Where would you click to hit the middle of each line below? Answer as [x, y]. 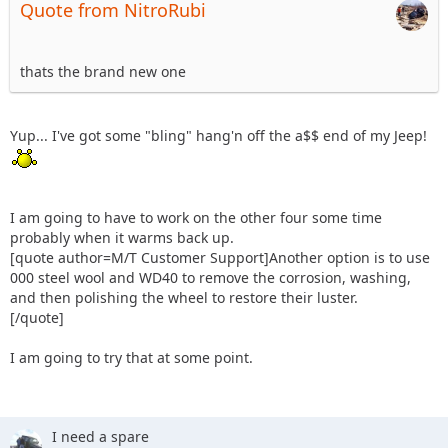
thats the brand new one [103, 72]
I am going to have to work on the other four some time [196, 217]
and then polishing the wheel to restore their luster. [184, 297]
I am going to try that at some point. [131, 357]
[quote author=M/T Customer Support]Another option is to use [220, 257]
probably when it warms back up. [122, 237]
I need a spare [100, 436]
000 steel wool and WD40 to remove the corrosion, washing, [210, 277]
